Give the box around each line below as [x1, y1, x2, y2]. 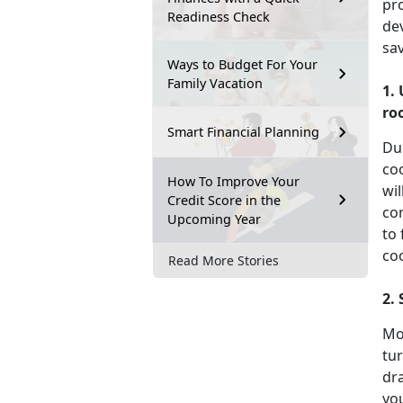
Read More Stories [168, 252, 279, 270]
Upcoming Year [167, 210, 264, 228]
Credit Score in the [167, 191, 281, 209]
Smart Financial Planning [167, 123, 319, 141]
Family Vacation [167, 74, 263, 92]
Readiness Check [167, 7, 270, 25]
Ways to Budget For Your [167, 55, 318, 73]
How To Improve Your [167, 172, 300, 190]
